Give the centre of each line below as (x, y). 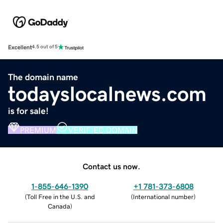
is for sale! (28, 111)
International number (163, 197)
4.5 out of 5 (45, 47)
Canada (59, 206)
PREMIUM (38, 130)
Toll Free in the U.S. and (61, 197)
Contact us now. (111, 166)
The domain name (43, 77)
